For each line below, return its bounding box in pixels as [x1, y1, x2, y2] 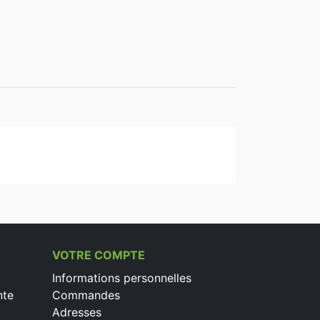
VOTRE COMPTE [52, 248, 145, 262]
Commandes [52, 288, 120, 302]
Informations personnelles [52, 271, 191, 285]
